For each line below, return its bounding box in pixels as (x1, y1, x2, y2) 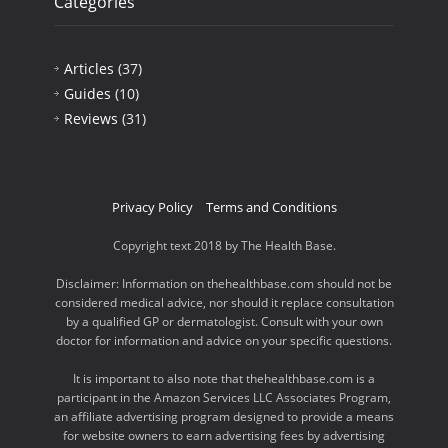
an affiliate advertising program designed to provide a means (54, 407, 394, 425)
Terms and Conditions (205, 197, 337, 216)
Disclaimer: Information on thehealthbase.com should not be (56, 274, 392, 292)
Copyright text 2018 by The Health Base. (112, 236, 336, 254)
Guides (64, 83, 111, 103)
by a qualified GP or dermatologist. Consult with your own (65, 312, 383, 330)
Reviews (64, 108, 118, 128)
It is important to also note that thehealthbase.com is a (73, 369, 375, 387)
